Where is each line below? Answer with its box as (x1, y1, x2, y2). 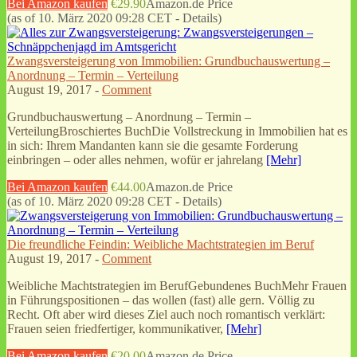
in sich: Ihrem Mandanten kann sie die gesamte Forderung (7, 138, 298, 152)
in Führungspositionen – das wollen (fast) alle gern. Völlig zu (7, 292, 315, 307)
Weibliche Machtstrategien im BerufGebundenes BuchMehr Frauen (7, 278, 347, 292)
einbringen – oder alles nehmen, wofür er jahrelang (7, 152, 266, 167)
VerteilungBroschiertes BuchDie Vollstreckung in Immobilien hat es (7, 124, 347, 138)
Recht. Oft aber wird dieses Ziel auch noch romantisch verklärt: (7, 307, 325, 321)
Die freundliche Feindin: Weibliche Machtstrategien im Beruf (7, 237, 314, 251)
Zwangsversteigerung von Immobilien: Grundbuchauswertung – (7, 53, 330, 68)
